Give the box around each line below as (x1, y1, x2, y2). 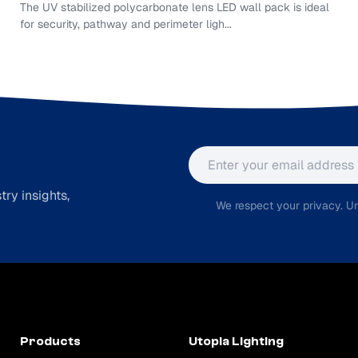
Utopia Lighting (188, 334, 284, 349)
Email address (188, 145, 271, 163)
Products (19, 334, 81, 349)
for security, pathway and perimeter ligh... (19, 17, 232, 32)
